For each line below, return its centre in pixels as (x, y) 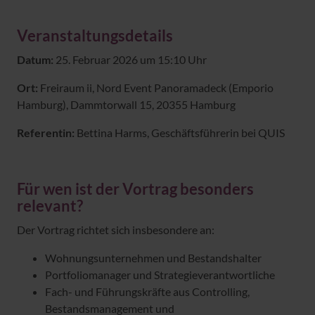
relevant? (50, 206)
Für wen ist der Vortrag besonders (135, 189)
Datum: (35, 60)
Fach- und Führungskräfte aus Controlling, (147, 292)
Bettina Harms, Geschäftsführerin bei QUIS (180, 133)
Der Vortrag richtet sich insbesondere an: (116, 230)
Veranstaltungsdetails (95, 36)
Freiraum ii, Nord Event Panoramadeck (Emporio (156, 88)
